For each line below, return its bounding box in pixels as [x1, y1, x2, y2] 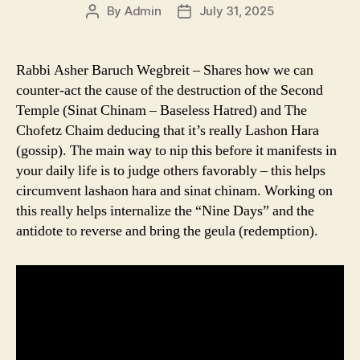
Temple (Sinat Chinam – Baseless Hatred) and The [16, 101, 307, 121]
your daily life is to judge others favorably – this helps [16, 162, 325, 181]
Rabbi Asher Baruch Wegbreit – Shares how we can [16, 61, 313, 80]
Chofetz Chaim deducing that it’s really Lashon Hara [16, 121, 319, 141]
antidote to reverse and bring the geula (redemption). [16, 222, 318, 241]
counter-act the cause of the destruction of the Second [16, 81, 323, 100]
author [91, 22, 129, 38]
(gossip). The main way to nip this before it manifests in [16, 141, 337, 161]
